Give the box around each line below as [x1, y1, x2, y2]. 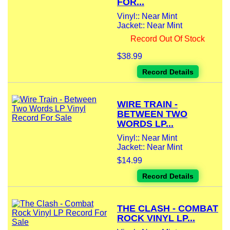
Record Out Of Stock [130, 34, 205, 44]
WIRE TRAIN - [117, 99, 178, 110]
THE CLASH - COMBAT [117, 203, 218, 214]
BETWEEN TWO [117, 109, 187, 120]
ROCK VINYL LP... [117, 213, 195, 224]
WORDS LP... [117, 119, 174, 129]
